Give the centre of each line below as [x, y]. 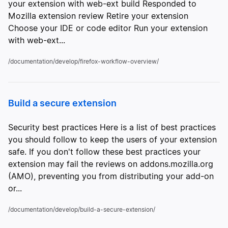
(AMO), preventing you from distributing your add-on [111, 176]
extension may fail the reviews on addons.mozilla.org [111, 164]
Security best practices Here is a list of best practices [112, 127]
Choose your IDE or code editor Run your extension [108, 28]
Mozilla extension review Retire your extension [98, 16]
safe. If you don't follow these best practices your [104, 152]
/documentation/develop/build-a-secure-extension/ [82, 209]
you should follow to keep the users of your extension [112, 139]
